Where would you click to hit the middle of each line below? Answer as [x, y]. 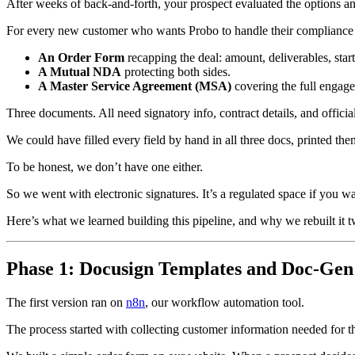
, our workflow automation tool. [225, 302]
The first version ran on [66, 302]
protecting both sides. [176, 71]
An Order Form [81, 57]
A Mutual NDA [80, 71]
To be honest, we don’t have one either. [105, 166]
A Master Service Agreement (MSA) [135, 86]
